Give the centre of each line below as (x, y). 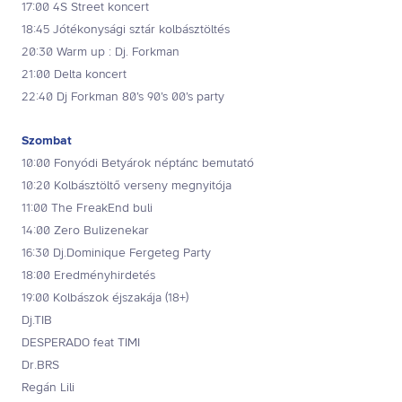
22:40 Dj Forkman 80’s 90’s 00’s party (123, 96)
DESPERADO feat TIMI (81, 342)
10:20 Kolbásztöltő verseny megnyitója (127, 185)
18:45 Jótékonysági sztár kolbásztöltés (126, 29)
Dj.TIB (37, 320)
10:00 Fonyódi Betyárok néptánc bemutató (138, 163)
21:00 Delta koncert (74, 74)
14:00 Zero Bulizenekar (85, 230)
